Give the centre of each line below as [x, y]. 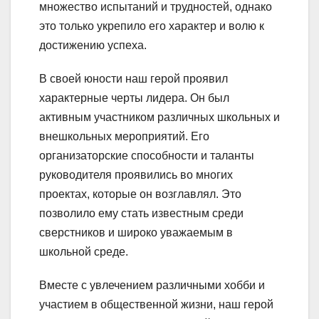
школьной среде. [84, 251]
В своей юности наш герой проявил [134, 78]
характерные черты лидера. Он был [134, 98]
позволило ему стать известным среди [141, 213]
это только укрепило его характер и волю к [152, 26]
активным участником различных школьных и [159, 117]
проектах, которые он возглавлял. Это [140, 194]
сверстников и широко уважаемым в [136, 232]
